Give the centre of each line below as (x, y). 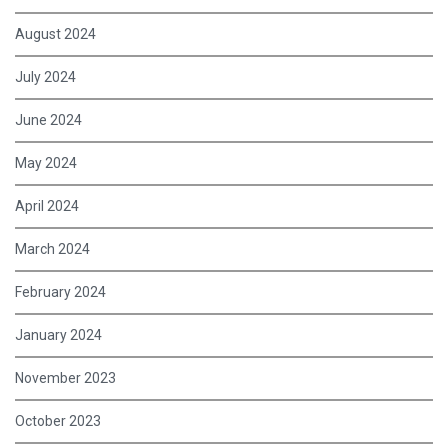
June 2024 (48, 120)
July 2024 (45, 77)
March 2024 (52, 249)
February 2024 (60, 292)
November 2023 (65, 378)
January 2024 (58, 335)
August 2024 (55, 34)
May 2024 (46, 163)
